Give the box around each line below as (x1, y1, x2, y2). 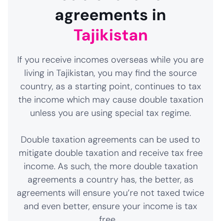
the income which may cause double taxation (18, 94, 203, 106)
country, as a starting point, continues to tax (20, 80, 201, 92)
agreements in (55, 4, 166, 25)
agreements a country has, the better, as (28, 174, 193, 185)
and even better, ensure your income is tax (24, 200, 197, 212)
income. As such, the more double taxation (23, 160, 198, 172)
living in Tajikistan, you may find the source (24, 67, 197, 79)
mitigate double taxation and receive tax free (18, 147, 203, 159)
